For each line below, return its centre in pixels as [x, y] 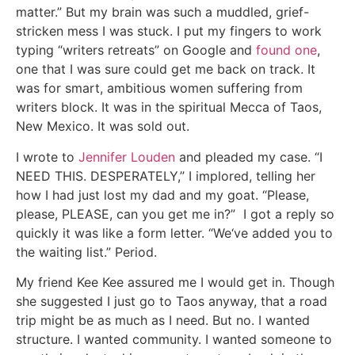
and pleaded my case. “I [249, 157]
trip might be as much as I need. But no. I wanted [163, 321]
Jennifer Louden [127, 157]
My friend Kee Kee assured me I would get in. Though [175, 282]
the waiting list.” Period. [86, 252]
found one [286, 50]
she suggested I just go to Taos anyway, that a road [172, 302]
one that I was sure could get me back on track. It [166, 69]
